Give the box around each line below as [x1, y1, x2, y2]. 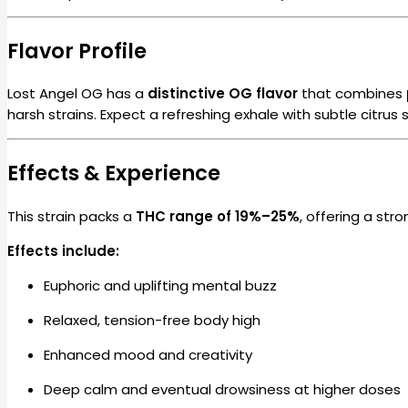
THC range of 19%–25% [136, 206, 300, 226]
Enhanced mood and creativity [44, 344, 252, 364]
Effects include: [7, 240, 119, 260]
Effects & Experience [7, 158, 220, 189]
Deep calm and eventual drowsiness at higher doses [44, 379, 401, 399]
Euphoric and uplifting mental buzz [44, 275, 277, 295]
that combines [298, 84, 406, 104]
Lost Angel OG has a [7, 84, 148, 104]
